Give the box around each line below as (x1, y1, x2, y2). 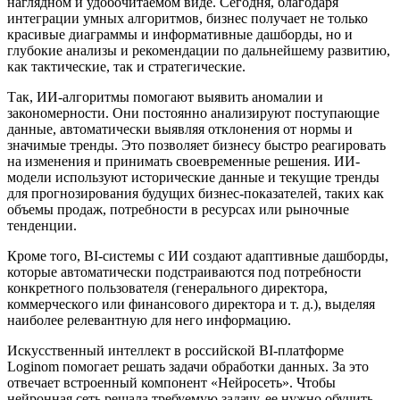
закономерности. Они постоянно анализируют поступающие (7, 105, 379, 121)
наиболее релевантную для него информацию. (7, 312, 291, 329)
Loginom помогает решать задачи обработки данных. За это (7, 359, 369, 375)
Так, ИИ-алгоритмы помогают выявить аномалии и (7, 89, 323, 105)
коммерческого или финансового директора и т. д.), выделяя (7, 296, 375, 312)
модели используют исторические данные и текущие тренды (7, 170, 379, 186)
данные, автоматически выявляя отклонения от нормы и (7, 121, 353, 137)
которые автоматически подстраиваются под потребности (7, 264, 362, 280)
